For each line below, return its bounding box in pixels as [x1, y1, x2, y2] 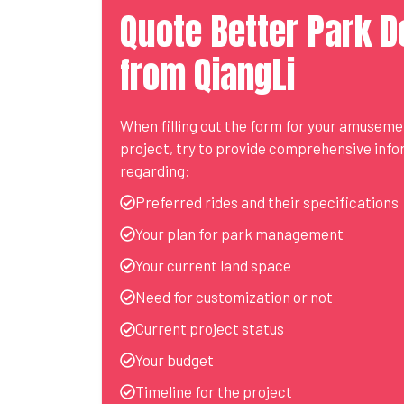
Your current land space [135, 256, 291, 274]
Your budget [135, 351, 214, 369]
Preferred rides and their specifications [135, 193, 399, 211]
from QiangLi [120, 48, 295, 102]
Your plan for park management [135, 225, 344, 243]
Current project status [135, 319, 284, 337]
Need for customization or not [135, 288, 333, 306]
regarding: [120, 161, 190, 179]
